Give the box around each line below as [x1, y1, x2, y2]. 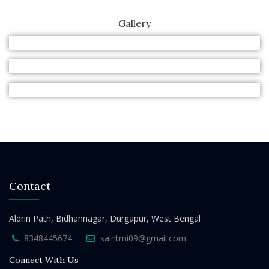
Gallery [118, 17, 151, 29]
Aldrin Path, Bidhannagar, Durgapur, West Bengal [9, 213, 201, 224]
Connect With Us [9, 255, 79, 265]
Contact [9, 179, 50, 193]
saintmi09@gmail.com [100, 232, 186, 244]
